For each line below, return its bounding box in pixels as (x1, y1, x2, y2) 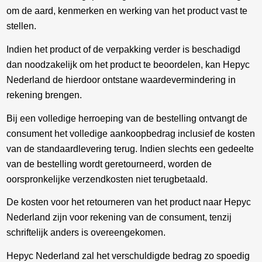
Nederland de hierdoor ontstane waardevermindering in (6, 75, 236, 85)
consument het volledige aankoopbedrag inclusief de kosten (6, 128, 256, 139)
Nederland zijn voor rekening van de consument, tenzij (6, 212, 232, 223)
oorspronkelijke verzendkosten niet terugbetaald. (6, 174, 208, 184)
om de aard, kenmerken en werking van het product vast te (6, 6, 248, 16)
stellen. (6, 21, 37, 32)
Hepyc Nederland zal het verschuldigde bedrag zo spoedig (6, 250, 250, 261)
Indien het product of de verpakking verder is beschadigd (6, 44, 241, 55)
